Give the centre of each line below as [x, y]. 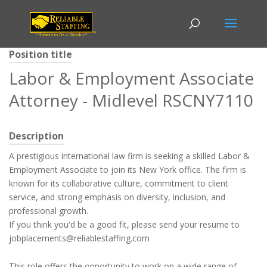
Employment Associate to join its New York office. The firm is [128, 170]
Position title [41, 54]
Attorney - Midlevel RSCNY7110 [131, 100]
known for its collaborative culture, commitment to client [119, 183]
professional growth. [49, 211]
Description [36, 136]
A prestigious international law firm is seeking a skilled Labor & [129, 156]
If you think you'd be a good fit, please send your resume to [124, 224]
